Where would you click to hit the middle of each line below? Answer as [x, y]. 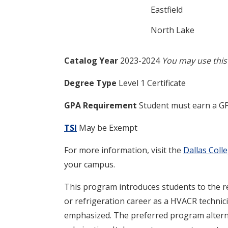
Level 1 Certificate [151, 83]
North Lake [173, 30]
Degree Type [90, 83]
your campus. [90, 164]
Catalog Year [91, 60]
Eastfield [167, 9]
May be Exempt [107, 127]
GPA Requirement [101, 105]
